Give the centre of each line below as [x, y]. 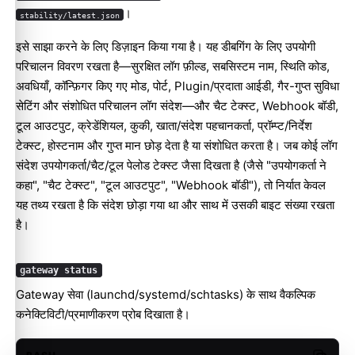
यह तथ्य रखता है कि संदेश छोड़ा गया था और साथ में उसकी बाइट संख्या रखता [175, 205]
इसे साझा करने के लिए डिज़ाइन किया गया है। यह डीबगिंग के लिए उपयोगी [166, 47]
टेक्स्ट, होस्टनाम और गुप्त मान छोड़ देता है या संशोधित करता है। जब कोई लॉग [177, 146]
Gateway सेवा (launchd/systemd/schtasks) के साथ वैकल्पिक [166, 294]
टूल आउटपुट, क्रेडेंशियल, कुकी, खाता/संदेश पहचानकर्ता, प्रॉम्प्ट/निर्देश [164, 126]
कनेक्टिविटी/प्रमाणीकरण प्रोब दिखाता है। [103, 314]
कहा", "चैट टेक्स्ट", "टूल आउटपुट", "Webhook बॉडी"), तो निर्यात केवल [171, 185]
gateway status [59, 271]
